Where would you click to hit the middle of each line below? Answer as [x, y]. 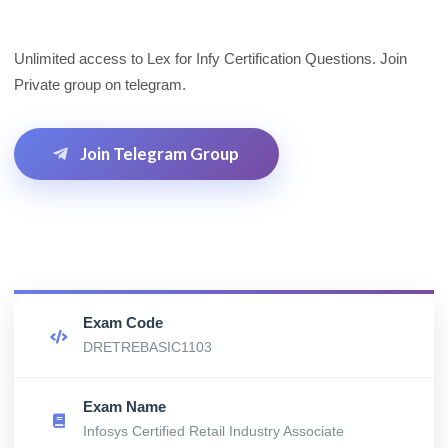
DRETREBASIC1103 [147, 346]
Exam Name [124, 406]
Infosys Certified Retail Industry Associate [213, 430]
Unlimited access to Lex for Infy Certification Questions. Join [210, 58]
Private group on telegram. [100, 84]
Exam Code [122, 322]
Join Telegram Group [158, 153]
